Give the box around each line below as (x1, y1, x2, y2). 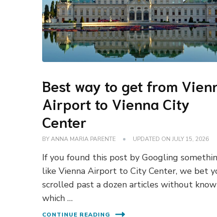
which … (42, 192, 73, 204)
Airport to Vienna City (42, 94, 190, 113)
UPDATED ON (133, 135, 172, 143)
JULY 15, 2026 (172, 135, 209, 143)
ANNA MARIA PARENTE (51, 135, 116, 143)
